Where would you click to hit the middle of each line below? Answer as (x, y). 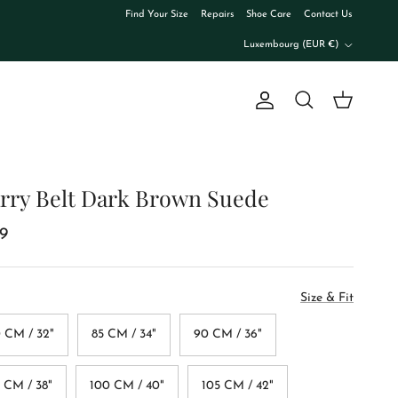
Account (291, 107)
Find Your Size (157, 14)
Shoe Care (269, 14)
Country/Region (277, 35)
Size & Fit (326, 298)
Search (308, 107)
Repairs (217, 14)
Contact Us (328, 14)
